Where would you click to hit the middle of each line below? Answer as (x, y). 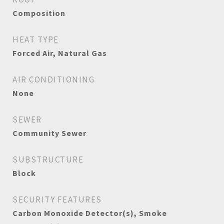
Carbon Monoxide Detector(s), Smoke (90, 213)
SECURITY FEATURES (57, 199)
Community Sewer (49, 133)
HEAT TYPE (36, 39)
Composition (39, 13)
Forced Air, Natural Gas (60, 53)
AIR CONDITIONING (53, 79)
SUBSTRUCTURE (48, 159)
